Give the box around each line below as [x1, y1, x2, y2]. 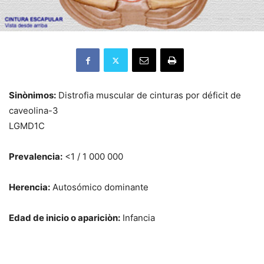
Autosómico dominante [50, 181, 148, 193]
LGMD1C [9, 120, 45, 132]
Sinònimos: [9, 90, 56, 101]
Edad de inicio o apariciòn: [9, 212, 120, 224]
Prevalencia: [9, 151, 62, 163]
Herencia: [9, 181, 50, 193]
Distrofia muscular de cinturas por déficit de [56, 90, 241, 101]
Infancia [120, 212, 155, 224]
